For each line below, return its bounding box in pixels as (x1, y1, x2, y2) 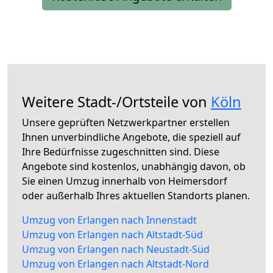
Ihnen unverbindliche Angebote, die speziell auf (22, 130, 241, 144)
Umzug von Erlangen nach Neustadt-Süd (22, 243, 210, 257)
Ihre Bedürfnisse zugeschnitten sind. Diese (22, 145, 219, 159)
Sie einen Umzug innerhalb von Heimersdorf (22, 174, 227, 188)
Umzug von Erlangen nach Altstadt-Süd (22, 228, 203, 242)
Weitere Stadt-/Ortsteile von (22, 92, 211, 112)
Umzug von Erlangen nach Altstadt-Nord (22, 257, 209, 271)
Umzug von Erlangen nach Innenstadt (22, 213, 197, 227)
